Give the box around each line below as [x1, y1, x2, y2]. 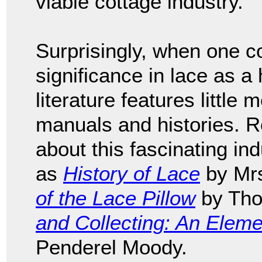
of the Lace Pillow [36, 186, 195, 209]
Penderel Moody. [36, 235, 193, 258]
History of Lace [63, 161, 200, 185]
